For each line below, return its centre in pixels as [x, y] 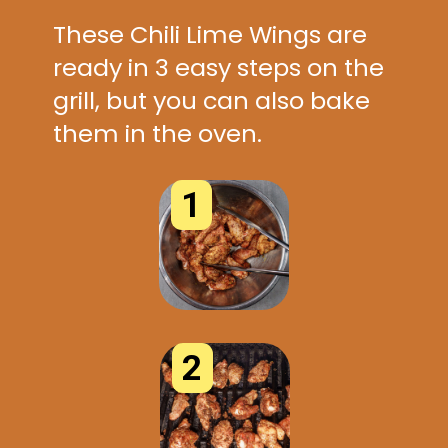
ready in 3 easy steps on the [219, 67]
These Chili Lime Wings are [210, 34]
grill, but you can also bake [212, 100]
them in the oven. [158, 133]
